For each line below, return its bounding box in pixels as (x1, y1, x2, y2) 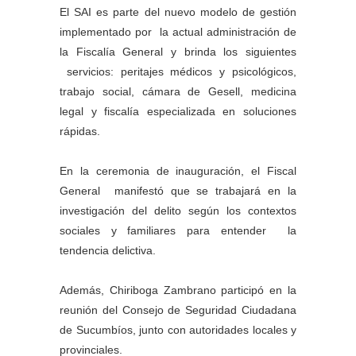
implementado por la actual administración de (60, 25, 296, 39)
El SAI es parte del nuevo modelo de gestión (60, 6, 296, 19)
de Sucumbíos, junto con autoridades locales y (60, 323, 296, 337)
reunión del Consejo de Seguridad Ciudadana (60, 304, 296, 317)
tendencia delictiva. (60, 244, 156, 257)
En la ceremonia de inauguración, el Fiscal (60, 164, 296, 178)
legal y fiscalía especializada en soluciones (60, 105, 296, 118)
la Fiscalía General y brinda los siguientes (60, 45, 296, 59)
